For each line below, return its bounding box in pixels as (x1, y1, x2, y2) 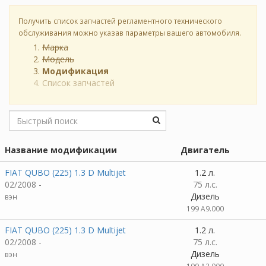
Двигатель (180, 144, 230, 156)
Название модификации (5, 144, 117, 156)
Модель (42, 53, 74, 65)
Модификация (42, 65, 109, 77)
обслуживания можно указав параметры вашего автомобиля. (18, 28, 241, 37)
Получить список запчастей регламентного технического (18, 16, 222, 26)
